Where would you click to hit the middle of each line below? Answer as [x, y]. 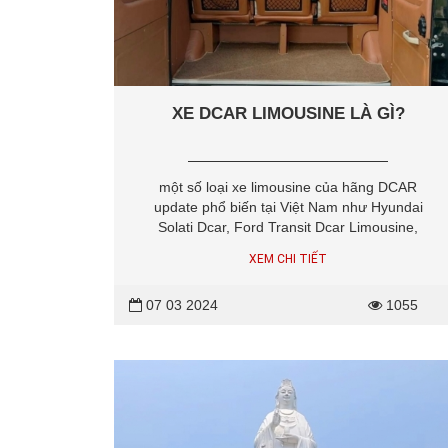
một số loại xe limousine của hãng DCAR [288, 187]
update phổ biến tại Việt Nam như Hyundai [288, 207]
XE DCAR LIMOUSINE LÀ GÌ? [288, 114]
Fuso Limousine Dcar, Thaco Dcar [288, 247]
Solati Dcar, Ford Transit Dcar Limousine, [288, 227]
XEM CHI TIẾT [288, 259]
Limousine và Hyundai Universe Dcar [288, 267]
